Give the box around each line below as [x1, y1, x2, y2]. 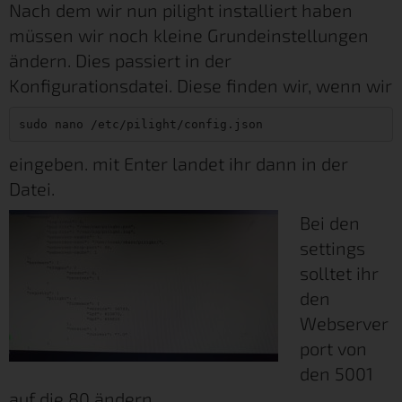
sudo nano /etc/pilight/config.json [18, 117, 263, 131]
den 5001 [300, 362, 373, 384]
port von [300, 336, 367, 359]
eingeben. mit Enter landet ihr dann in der [9, 152, 348, 174]
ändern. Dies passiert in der [9, 48, 232, 71]
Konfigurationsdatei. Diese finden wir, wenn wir [9, 74, 392, 96]
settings [300, 236, 365, 258]
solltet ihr [300, 261, 379, 284]
